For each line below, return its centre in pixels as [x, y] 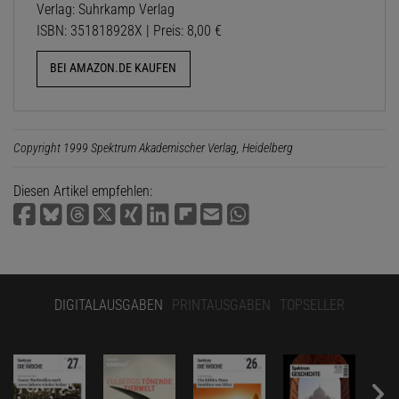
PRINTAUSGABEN [221, 305]
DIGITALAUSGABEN [109, 305]
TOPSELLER [312, 305]
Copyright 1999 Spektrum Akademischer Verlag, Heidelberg [153, 147]
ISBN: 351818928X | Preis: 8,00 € [129, 31]
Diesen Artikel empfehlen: [83, 191]
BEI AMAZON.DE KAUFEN [114, 69]
